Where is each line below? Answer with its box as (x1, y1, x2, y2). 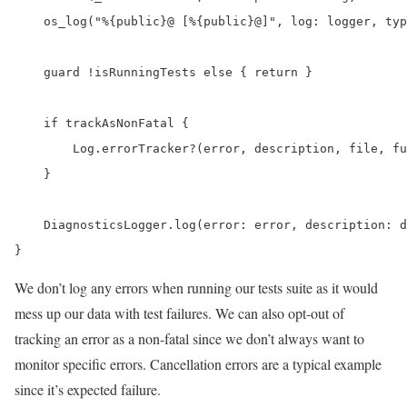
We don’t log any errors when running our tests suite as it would (15, 278, 378, 298)
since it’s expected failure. (15, 380, 161, 400)
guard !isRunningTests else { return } (15, 65, 313, 80)
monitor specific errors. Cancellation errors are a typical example (15, 354, 382, 374)
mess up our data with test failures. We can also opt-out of (15, 303, 344, 323)
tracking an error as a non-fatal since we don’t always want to (15, 329, 364, 349)
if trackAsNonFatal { (15, 116, 189, 131)
